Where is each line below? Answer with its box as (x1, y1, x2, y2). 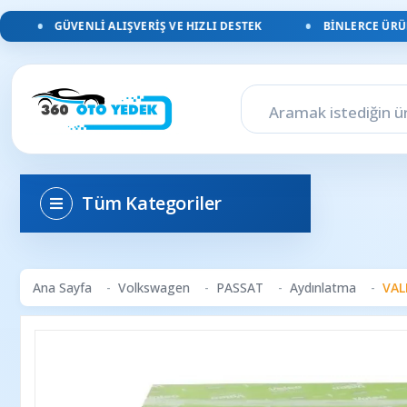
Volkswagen (118, 279, 190, 296)
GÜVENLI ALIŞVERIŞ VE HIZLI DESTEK (32, 18, 241, 34)
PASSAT (216, 279, 263, 296)
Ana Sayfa (33, 279, 92, 296)
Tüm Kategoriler (82, 191, 222, 215)
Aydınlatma (290, 279, 356, 296)
